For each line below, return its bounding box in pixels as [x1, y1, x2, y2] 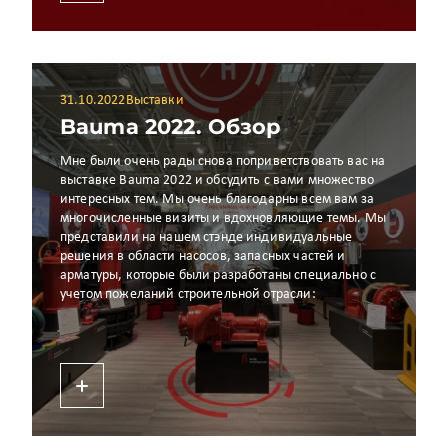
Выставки [125, 93, 184, 108]
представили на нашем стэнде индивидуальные [60, 230, 353, 245]
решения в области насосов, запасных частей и [60, 249, 346, 264]
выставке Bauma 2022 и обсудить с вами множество [60, 173, 375, 188]
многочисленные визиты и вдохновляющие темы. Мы [60, 211, 386, 226]
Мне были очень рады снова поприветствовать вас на [60, 154, 386, 169]
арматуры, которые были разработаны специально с [60, 268, 377, 283]
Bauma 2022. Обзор [60, 114, 282, 139]
